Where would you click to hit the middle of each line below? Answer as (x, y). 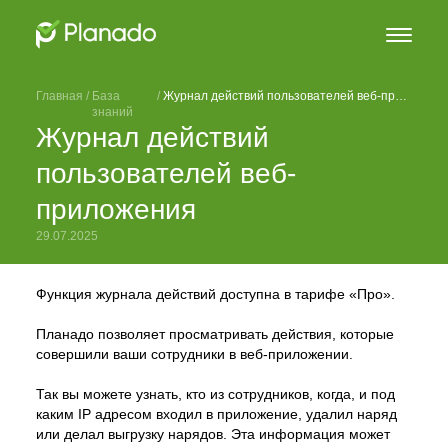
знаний (112, 112)
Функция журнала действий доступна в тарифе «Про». (215, 294)
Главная (59, 96)
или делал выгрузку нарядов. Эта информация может (213, 434)
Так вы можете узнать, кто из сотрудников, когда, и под (215, 394)
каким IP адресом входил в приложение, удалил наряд (216, 414)
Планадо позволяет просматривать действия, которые (215, 334)
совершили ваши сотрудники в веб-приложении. (194, 354)
